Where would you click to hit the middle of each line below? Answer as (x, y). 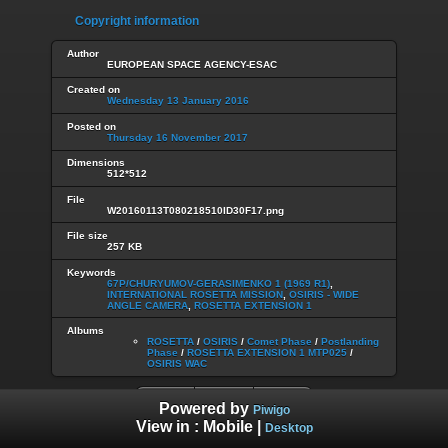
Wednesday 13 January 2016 (178, 101)
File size (87, 236)
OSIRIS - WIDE (324, 294)
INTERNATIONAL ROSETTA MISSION (195, 294)
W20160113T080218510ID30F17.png (195, 210)
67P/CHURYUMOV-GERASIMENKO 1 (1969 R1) (218, 283)
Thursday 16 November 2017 (177, 137)
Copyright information (137, 21)
